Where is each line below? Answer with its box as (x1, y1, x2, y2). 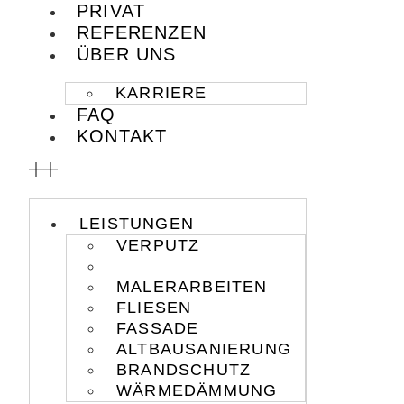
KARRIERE (115, 84, 207, 102)
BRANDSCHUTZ (115, 361, 252, 379)
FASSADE (115, 319, 199, 337)
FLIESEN (115, 298, 192, 317)
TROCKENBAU (115, 257, 240, 275)
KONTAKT (76, 126, 168, 146)
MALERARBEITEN (115, 278, 268, 296)
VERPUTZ (115, 236, 200, 254)
